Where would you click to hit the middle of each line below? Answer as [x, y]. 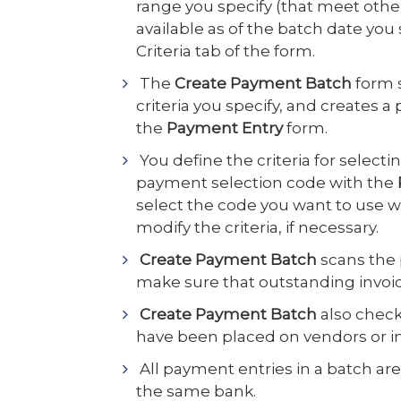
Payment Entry [225, 128]
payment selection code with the [267, 183]
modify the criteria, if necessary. [257, 227]
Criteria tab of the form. [226, 51]
